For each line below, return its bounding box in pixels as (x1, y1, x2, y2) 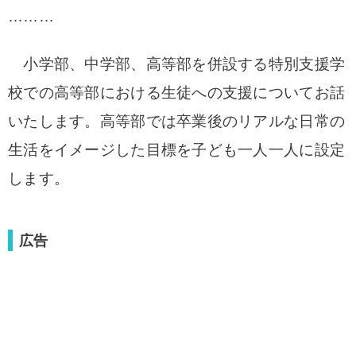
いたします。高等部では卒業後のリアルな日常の (8, 113, 346, 130)
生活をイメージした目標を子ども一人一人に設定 (8, 141, 346, 158)
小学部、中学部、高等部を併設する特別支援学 (8, 56, 346, 72)
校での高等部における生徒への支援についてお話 (8, 84, 346, 101)
